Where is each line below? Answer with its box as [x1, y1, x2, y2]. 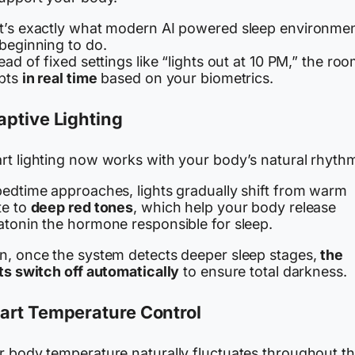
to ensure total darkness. [179, 263, 347, 281]
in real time [21, 70, 97, 87]
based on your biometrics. [97, 70, 273, 87]
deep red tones [30, 199, 134, 216]
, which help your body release [133, 199, 337, 216]
